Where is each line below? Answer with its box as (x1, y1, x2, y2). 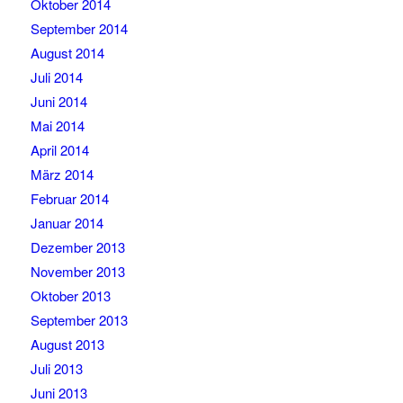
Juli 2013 (30, 359, 83, 379)
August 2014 (30, 43, 104, 63)
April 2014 (30, 140, 89, 160)
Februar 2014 (30, 189, 109, 209)
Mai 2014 (30, 116, 85, 136)
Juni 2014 (30, 92, 87, 112)
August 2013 (30, 335, 104, 354)
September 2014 (30, 19, 128, 39)
